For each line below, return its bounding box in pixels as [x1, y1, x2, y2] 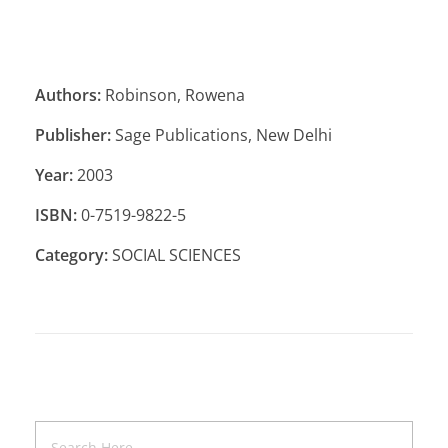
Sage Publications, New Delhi [111, 124, 332, 147]
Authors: [35, 84, 101, 107]
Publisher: [35, 124, 111, 147]
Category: [35, 244, 108, 267]
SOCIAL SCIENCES [108, 244, 241, 267]
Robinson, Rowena [101, 84, 245, 107]
